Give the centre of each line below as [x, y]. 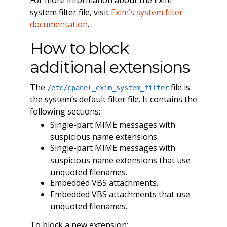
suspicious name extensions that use [120, 160]
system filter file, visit [70, 12]
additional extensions [109, 67]
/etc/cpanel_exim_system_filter [108, 87]
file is [179, 87]
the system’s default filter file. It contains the [113, 99]
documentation [59, 24]
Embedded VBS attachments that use [120, 194]
